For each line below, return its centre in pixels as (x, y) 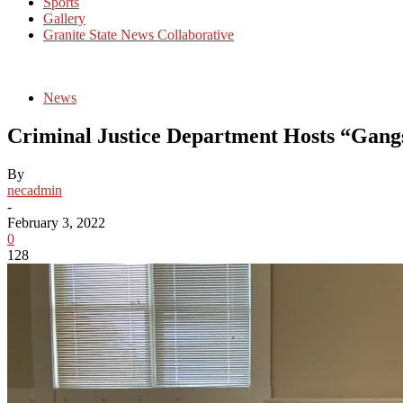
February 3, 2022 (56, 222)
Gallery (64, 18)
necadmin (35, 190)
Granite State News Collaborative (139, 35)
